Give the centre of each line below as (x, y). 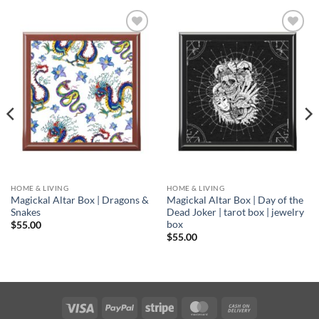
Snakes (25, 213)
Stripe (186, 306)
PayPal (148, 306)
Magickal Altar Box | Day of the (235, 200)
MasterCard (240, 306)
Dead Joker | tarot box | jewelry (235, 213)
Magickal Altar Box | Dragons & (79, 200)
